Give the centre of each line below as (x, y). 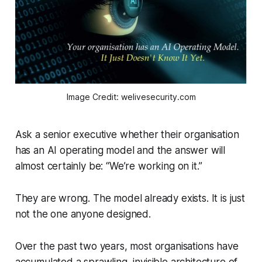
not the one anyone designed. (83, 214)
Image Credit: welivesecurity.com (131, 97)
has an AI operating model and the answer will (120, 151)
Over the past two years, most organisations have (127, 247)
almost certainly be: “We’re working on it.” (108, 166)
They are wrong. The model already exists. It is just (130, 199)
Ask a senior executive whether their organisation (127, 135)
